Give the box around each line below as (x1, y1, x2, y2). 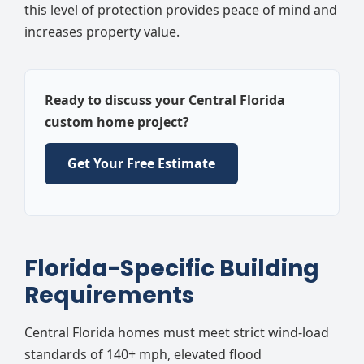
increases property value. (24, 22, 180, 41)
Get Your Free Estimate (67, 154, 215, 172)
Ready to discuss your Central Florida (45, 90, 285, 109)
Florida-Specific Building (24, 253, 319, 285)
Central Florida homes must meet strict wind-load (24, 323, 329, 342)
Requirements (24, 279, 194, 312)
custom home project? (45, 112, 189, 131)
